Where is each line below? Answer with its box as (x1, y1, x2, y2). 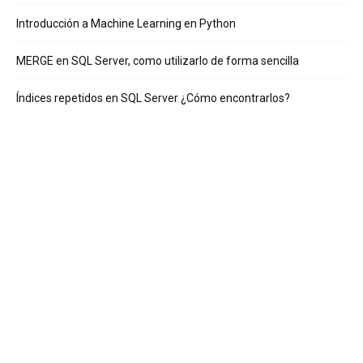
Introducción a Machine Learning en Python (16, 17, 236, 31)
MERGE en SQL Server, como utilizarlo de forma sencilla (16, 54, 299, 68)
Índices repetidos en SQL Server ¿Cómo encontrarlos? (16, 92, 290, 105)
